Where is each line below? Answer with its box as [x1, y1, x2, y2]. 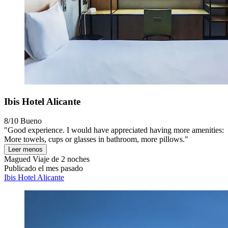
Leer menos [8, 146, 43, 154]
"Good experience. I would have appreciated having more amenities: [4, 126, 224, 135]
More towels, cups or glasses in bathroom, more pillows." [4, 135, 188, 144]
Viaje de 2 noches [31, 155, 90, 164]
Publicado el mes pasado [4, 164, 83, 173]
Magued [4, 155, 31, 164]
